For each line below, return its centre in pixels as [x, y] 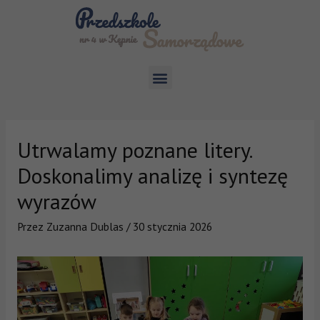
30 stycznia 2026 [172, 226]
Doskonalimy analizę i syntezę [152, 175]
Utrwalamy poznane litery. [134, 149]
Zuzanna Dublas [85, 226]
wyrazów [56, 201]
